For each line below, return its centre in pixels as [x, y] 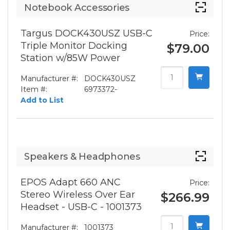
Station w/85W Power [70, 58]
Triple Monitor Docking [74, 46]
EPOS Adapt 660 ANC [71, 183]
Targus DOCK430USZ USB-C [87, 34]
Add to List [42, 100]
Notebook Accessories [77, 8]
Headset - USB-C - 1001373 [81, 207]
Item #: [34, 90]
